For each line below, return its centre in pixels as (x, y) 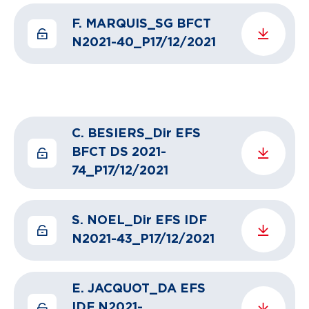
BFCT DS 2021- (119, 152)
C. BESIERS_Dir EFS (136, 134)
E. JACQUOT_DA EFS (139, 289)
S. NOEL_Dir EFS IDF (139, 221)
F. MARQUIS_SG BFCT (141, 24)
